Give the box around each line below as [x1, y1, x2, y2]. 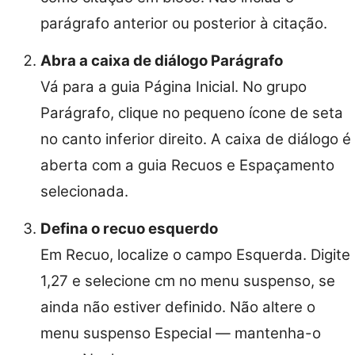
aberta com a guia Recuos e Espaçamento [40, 156, 334, 175]
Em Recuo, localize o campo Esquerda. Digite [40, 246, 350, 265]
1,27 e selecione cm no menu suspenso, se [40, 272, 335, 291]
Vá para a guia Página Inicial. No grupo [40, 78, 307, 97]
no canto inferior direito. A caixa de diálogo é [40, 130, 351, 149]
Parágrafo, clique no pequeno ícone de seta [40, 104, 343, 123]
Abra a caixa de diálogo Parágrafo [40, 52, 283, 71]
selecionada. [40, 182, 128, 201]
